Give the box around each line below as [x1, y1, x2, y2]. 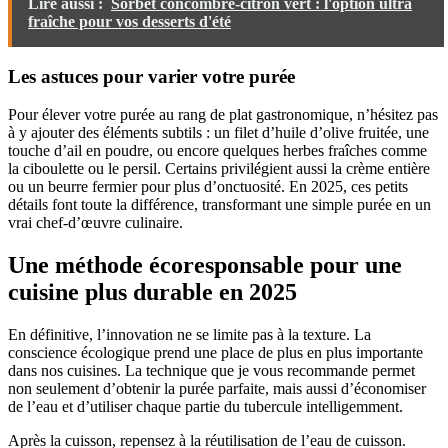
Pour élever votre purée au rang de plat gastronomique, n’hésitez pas [8, 106, 438, 124]
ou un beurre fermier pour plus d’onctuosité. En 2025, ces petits [8, 178, 408, 196]
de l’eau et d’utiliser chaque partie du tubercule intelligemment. [8, 398, 403, 416]
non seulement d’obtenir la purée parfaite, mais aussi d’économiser [8, 380, 426, 398]
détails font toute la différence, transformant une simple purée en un [8, 196, 431, 214]
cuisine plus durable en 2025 [8, 279, 297, 306]
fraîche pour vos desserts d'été [28, 13, 231, 31]
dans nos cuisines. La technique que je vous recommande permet [8, 362, 415, 380]
